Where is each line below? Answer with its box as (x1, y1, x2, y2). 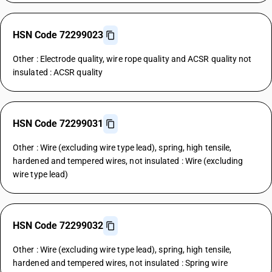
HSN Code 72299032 (13, 220, 103, 231)
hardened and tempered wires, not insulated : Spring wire (13, 258, 228, 268)
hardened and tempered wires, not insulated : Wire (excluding (13, 156, 243, 166)
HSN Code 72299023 (13, 29, 103, 41)
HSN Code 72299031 (13, 118, 103, 129)
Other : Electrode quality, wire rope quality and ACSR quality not (13, 54, 252, 64)
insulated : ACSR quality (13, 67, 103, 77)
